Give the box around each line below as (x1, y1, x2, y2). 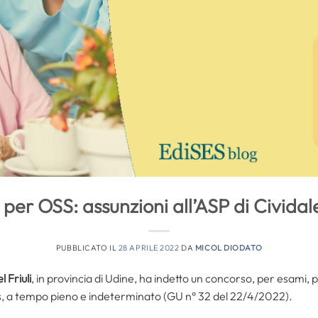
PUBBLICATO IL (55, 242, 119, 253)
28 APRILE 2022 (118, 242, 180, 253)
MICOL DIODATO (194, 242, 263, 253)
